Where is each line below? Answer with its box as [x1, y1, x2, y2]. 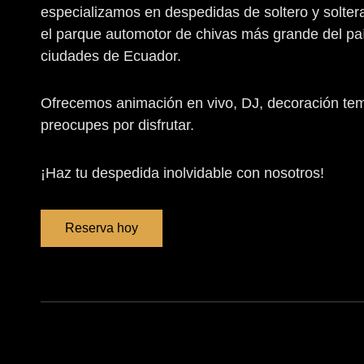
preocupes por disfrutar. [41, 117, 194, 134]
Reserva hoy [65, 221, 138, 236]
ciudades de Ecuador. [41, 47, 181, 64]
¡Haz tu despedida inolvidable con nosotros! [41, 164, 324, 181]
